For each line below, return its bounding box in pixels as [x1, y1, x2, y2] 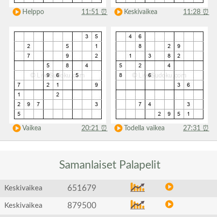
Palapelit [119, 159, 161, 170]
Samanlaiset [56, 159, 120, 170]
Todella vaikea [124, 125, 165, 132]
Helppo [22, 9, 44, 15]
